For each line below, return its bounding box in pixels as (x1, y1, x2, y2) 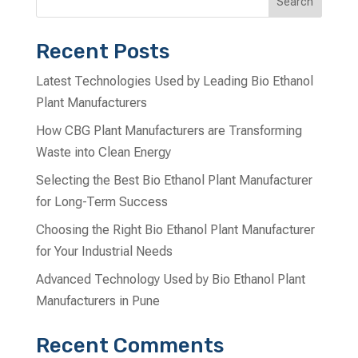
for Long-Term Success (35, 193, 168, 209)
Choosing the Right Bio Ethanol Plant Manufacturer (35, 221, 315, 237)
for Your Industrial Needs (35, 243, 173, 259)
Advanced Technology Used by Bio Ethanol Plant (35, 271, 305, 287)
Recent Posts (35, 38, 169, 64)
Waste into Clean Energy (35, 144, 171, 160)
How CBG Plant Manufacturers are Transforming (35, 122, 302, 138)
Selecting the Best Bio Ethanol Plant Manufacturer (35, 172, 312, 188)
